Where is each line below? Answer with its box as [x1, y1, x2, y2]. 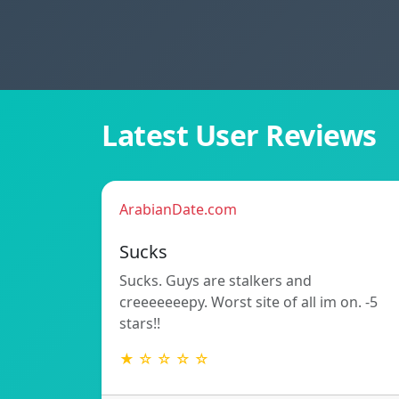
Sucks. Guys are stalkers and [119, 271, 312, 291]
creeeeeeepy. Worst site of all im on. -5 [119, 292, 378, 313]
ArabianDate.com [119, 199, 237, 220]
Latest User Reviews [102, 116, 377, 155]
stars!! [119, 313, 160, 334]
